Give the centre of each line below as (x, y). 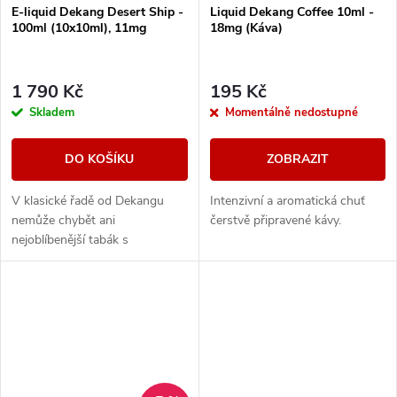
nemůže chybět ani (63, 220)
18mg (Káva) (246, 28)
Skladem (52, 112)
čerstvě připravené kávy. (275, 220)
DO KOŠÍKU (100, 159)
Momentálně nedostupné (291, 112)
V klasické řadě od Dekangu (88, 200)
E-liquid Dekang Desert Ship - (97, 12)
